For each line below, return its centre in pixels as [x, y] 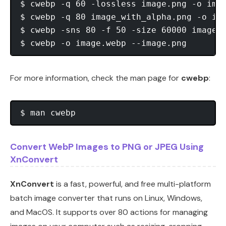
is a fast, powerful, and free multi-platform [132, 184]
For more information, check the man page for [96, 78]
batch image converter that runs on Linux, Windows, [106, 198]
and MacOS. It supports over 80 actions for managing [109, 212]
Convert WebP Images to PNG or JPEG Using [107, 147]
